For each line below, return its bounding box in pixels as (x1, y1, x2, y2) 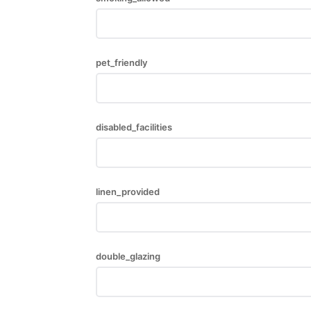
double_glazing (96, 251, 160, 262)
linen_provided (96, 186, 160, 198)
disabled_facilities (96, 121, 172, 133)
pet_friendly (96, 57, 147, 69)
